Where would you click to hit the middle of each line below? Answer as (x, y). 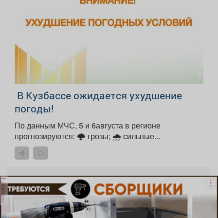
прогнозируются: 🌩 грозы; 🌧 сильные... (136, 136)
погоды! (34, 109)
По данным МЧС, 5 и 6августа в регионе (88, 126)
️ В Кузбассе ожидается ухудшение (98, 96)
